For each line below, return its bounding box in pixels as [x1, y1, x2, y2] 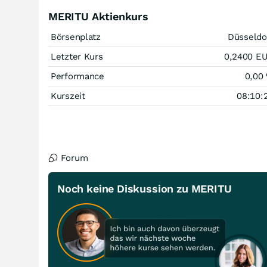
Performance [51, 71, 104, 82]
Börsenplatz [51, 32, 101, 42]
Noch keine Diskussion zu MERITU [57, 182, 232, 195]
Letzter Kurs [51, 51, 103, 62]
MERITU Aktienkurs [48, 10, 148, 23]
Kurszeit [51, 91, 85, 101]
